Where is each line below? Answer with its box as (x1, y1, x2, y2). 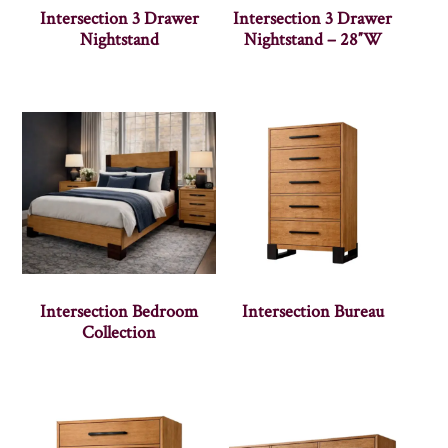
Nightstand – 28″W (243, 27, 382, 51)
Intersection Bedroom (40, 299, 199, 323)
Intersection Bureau (241, 299, 384, 323)
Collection (82, 320, 157, 344)
